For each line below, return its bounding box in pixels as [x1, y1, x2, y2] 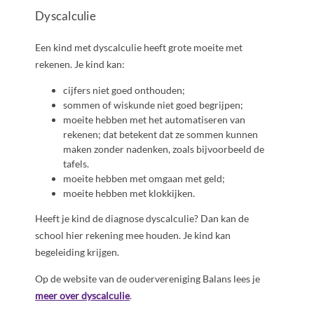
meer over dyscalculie [35, 289, 130, 302]
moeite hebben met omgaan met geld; [63, 172, 225, 185]
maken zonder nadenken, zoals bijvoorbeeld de [63, 143, 264, 156]
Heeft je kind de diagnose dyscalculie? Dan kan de [35, 212, 249, 225]
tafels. [63, 158, 89, 170]
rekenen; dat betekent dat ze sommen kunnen [63, 128, 258, 141]
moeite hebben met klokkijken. [63, 187, 195, 200]
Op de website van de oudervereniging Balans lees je [35, 273, 260, 285]
